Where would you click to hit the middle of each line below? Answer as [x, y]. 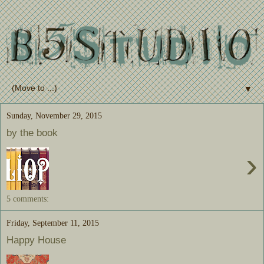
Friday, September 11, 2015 [53, 223]
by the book [32, 132]
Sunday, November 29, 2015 [54, 116]
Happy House [36, 240]
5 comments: [28, 199]
